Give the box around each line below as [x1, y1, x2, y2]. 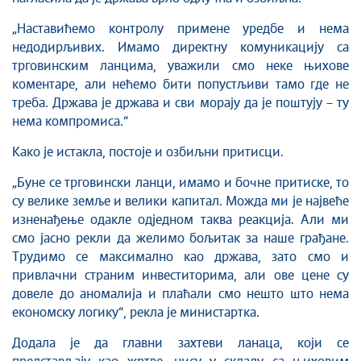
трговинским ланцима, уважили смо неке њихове [12, 60, 349, 73]
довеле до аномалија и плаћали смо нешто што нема [12, 288, 349, 301]
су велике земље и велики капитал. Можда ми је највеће [12, 195, 349, 208]
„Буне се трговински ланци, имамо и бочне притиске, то [12, 176, 349, 189]
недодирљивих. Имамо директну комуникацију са [12, 41, 349, 54]
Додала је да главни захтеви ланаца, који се [12, 337, 349, 350]
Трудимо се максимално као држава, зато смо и [12, 251, 349, 263]
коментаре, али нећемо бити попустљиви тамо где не [12, 78, 349, 91]
